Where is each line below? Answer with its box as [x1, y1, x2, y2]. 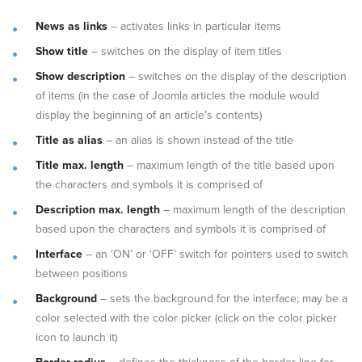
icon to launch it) [36, 330, 117, 344]
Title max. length [36, 158, 124, 172]
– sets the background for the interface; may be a [97, 291, 347, 305]
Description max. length [36, 202, 160, 217]
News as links [36, 19, 107, 33]
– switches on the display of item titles [88, 44, 282, 58]
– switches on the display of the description [125, 69, 347, 83]
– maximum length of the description [160, 202, 346, 217]
